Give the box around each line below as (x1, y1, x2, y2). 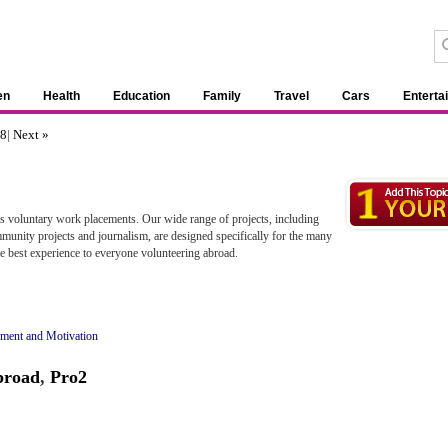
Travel (274, 89, 309, 103)
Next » (13, 127, 49, 142)
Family (203, 89, 241, 103)
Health (43, 89, 80, 103)
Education (113, 89, 170, 103)
